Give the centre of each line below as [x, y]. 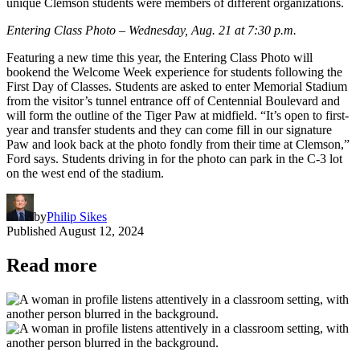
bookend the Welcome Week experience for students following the [174, 72]
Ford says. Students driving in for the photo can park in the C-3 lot [174, 158]
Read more [52, 265]
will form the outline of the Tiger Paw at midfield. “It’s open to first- [178, 115]
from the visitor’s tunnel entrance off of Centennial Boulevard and [173, 100]
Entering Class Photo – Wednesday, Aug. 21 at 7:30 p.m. [151, 30]
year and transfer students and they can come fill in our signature [169, 129]
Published [31, 231]
